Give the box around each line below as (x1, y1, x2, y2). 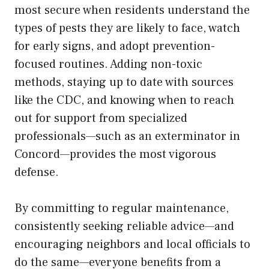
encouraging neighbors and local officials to (14, 236, 250, 252)
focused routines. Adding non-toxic (14, 56, 202, 72)
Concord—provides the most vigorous (14, 146, 216, 162)
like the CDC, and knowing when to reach (14, 92, 234, 108)
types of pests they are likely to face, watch (14, 20, 240, 36)
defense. (14, 164, 59, 180)
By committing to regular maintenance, (14, 200, 229, 216)
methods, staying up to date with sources (14, 74, 234, 90)
